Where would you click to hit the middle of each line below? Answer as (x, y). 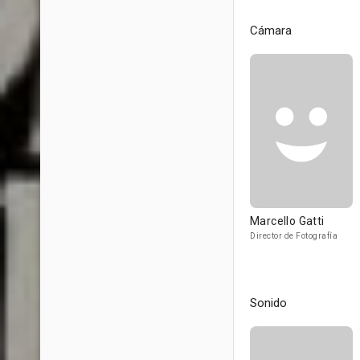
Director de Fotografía (294, 236)
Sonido (268, 303)
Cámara (271, 31)
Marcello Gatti (287, 221)
